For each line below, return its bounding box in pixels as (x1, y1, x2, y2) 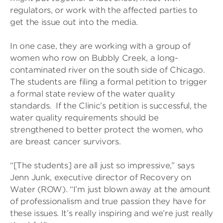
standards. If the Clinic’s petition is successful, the (10, 101, 207, 111)
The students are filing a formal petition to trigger (10, 77, 207, 87)
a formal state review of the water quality (10, 89, 175, 99)
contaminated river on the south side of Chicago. (10, 65, 205, 75)
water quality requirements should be (10, 113, 159, 122)
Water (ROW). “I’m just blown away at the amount (10, 185, 211, 194)
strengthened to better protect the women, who (10, 125, 203, 134)
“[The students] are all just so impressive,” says (10, 161, 195, 170)
